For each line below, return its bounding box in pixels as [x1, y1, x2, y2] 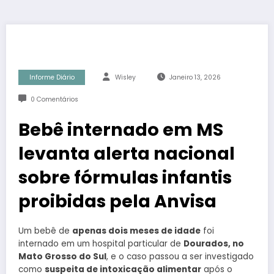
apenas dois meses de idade [72, 225, 201, 237]
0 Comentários [30, 95, 78, 105]
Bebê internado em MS [18, 117, 223, 143]
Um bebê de [18, 225, 72, 237]
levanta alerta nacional [18, 141, 235, 166]
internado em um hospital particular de [18, 238, 183, 250]
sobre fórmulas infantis [18, 165, 232, 190]
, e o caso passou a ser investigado [106, 251, 254, 263]
